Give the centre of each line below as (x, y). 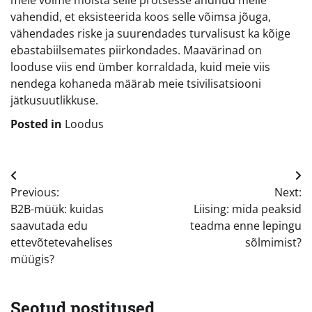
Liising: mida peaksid (248, 209)
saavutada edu (49, 225)
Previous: (35, 192)
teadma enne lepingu (246, 225)
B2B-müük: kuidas (57, 209)
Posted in (38, 124)
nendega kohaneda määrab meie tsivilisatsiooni (136, 83)
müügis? (32, 259)
